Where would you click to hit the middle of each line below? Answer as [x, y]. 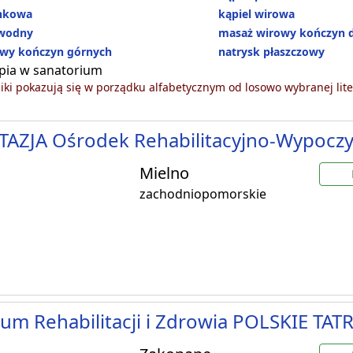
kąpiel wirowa [257, 14]
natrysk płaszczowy [272, 52]
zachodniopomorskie [203, 194]
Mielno [164, 173]
